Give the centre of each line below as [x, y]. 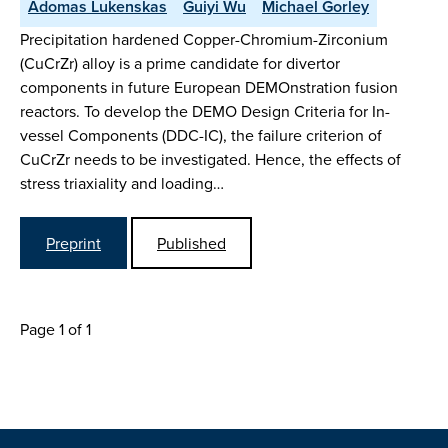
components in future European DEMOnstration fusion [209, 87]
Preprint [73, 242]
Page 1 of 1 [55, 328]
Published [191, 242]
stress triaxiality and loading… [122, 183]
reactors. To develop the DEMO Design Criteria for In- [205, 111]
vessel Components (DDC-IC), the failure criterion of [201, 135]
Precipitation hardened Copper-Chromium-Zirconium [204, 39]
